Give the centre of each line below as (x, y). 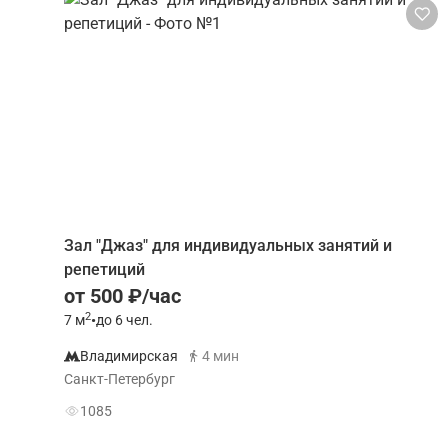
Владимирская (129, 356)
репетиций (104, 269)
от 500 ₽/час (122, 296)
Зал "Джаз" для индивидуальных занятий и (228, 245)
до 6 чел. (124, 320)
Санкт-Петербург (119, 379)
